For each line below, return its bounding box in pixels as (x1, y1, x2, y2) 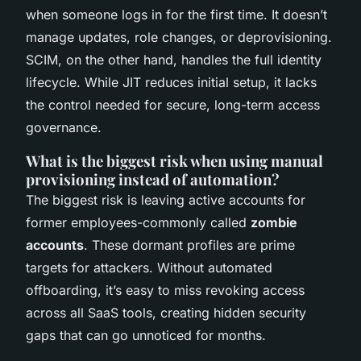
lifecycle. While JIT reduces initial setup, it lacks (26, 74, 317, 91)
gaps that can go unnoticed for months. (26, 327, 266, 344)
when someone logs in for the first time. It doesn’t (26, 6, 327, 23)
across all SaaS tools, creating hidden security (26, 305, 306, 322)
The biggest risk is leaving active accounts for (26, 192, 305, 209)
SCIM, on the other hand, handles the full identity (26, 52, 322, 68)
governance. (26, 119, 102, 136)
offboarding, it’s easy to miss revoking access (26, 282, 305, 299)
